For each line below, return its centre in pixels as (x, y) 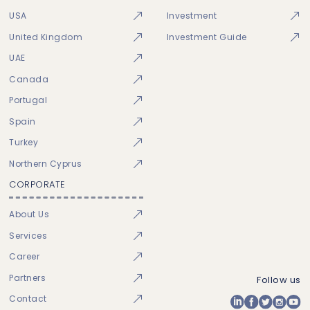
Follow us (279, 280)
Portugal (28, 100)
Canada (29, 79)
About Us (29, 215)
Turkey (24, 143)
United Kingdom (46, 37)
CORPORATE (37, 185)
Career (25, 257)
